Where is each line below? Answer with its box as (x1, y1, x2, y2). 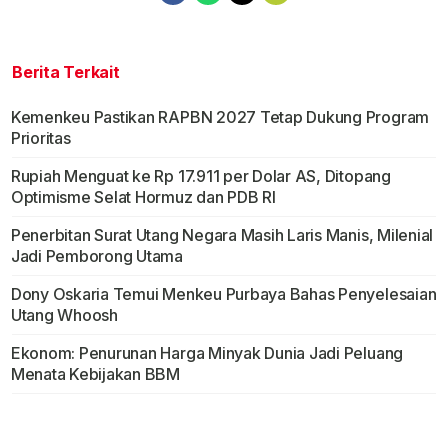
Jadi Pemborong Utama (10, 246, 184, 267)
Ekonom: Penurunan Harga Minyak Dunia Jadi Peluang (10, 343, 404, 364)
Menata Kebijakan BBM (10, 364, 181, 385)
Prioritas (10, 128, 71, 149)
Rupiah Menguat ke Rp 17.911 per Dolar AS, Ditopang (10, 166, 391, 187)
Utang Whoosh (10, 305, 118, 326)
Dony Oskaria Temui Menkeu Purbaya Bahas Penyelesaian (10, 284, 437, 305)
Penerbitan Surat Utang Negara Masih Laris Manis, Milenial (10, 225, 434, 246)
